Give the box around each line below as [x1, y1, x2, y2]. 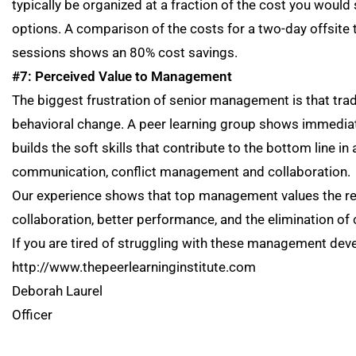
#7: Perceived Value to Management [12, 68, 232, 84]
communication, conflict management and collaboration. [12, 164, 350, 180]
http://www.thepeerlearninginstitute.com [12, 259, 256, 275]
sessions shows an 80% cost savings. [12, 44, 238, 60]
